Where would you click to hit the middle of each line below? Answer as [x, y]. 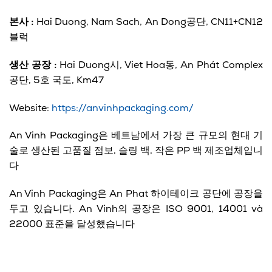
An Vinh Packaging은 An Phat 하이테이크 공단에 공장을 [136, 195]
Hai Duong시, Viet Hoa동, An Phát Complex [160, 65]
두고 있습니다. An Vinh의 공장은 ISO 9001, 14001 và [136, 210]
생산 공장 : [33, 65]
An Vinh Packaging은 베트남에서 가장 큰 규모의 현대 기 [136, 136]
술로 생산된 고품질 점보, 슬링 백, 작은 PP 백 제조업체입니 [136, 151]
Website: [30, 108]
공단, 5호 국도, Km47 [56, 80]
